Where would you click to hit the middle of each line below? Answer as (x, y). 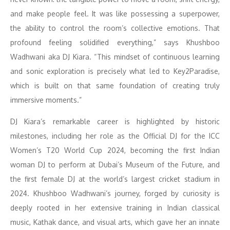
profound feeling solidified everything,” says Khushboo (115, 42)
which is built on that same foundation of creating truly (115, 85)
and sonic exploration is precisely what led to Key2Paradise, (115, 71)
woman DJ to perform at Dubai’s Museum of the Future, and (115, 165)
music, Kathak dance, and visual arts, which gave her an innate (115, 222)
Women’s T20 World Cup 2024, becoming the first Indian (115, 150)
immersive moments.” (46, 100)
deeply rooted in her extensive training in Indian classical (115, 208)
